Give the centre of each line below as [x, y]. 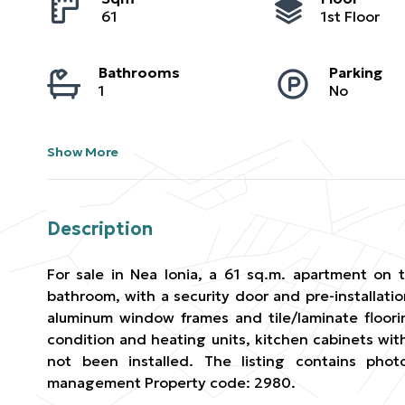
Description [100, 229]
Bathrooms [139, 72]
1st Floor [351, 16]
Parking [355, 72]
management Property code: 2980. [171, 382]
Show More [83, 152]
